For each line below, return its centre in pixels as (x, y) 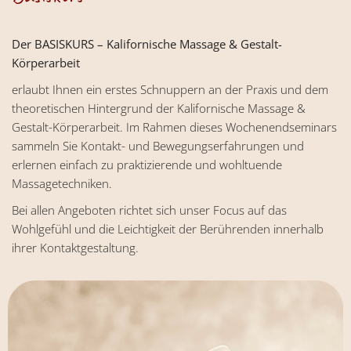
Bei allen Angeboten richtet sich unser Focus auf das (149, 210)
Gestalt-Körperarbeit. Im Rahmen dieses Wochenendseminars (174, 127)
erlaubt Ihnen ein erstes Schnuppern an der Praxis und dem (170, 89)
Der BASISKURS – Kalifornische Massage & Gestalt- (147, 44)
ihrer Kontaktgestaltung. (75, 248)
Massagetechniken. (62, 183)
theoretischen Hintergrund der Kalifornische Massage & (159, 108)
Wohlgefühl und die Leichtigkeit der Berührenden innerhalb (168, 229)
